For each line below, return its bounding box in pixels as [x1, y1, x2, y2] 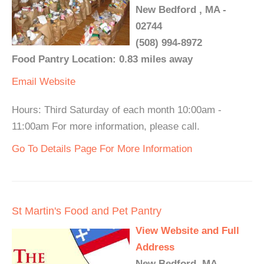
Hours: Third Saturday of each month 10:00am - [12, 104, 222, 116]
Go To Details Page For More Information [12, 143, 192, 155]
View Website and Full [136, 225, 239, 237]
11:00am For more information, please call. [12, 121, 200, 133]
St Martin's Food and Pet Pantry [12, 205, 161, 217]
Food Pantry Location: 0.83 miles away [12, 54, 193, 65]
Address [136, 242, 174, 253]
